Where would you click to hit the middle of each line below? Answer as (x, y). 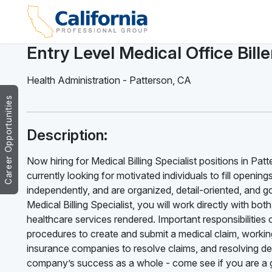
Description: (67, 135)
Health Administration (73, 80)
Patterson (151, 80)
